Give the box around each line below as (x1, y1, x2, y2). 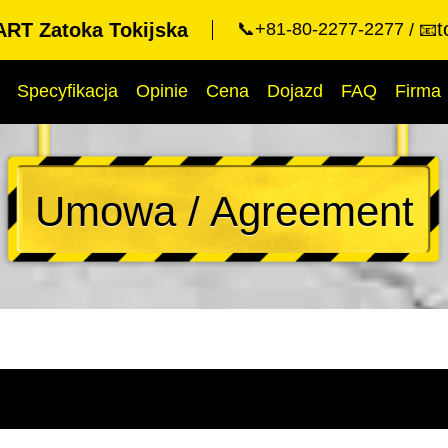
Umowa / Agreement (34, 188, 414, 235)
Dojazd (267, 81, 323, 101)
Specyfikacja (17, 81, 118, 101)
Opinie (136, 81, 188, 101)
